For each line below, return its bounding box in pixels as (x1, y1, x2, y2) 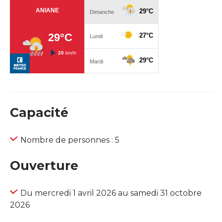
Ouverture (10, 158, 78, 173)
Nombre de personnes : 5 (20, 135, 119, 145)
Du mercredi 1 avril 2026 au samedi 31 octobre (20, 188, 202, 198)
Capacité (10, 105, 68, 120)
